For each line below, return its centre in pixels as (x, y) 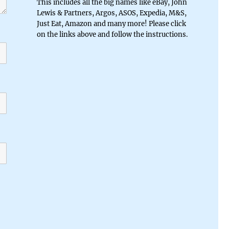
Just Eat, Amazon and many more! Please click (111, 24)
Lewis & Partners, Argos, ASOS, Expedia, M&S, (111, 13)
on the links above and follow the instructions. (112, 34)
